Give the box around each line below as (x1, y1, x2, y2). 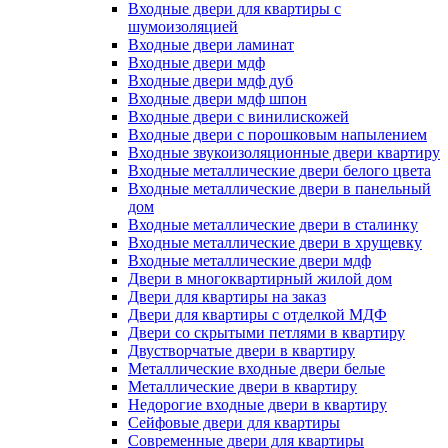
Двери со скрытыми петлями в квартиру (128, 324, 405, 342)
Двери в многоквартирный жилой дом (128, 270, 392, 288)
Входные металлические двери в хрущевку (128, 234, 422, 252)
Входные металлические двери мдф (128, 252, 371, 270)
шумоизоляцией (128, 18, 238, 36)
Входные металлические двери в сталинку (128, 216, 418, 234)
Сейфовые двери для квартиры (128, 414, 340, 432)
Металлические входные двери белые (128, 360, 385, 378)
